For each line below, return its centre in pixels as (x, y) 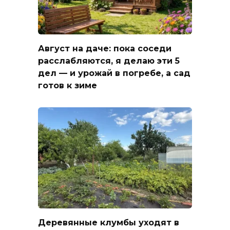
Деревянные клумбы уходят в (109, 222)
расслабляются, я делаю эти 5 (109, 61)
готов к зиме (68, 85)
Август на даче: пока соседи (105, 48)
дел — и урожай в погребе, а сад (114, 73)
